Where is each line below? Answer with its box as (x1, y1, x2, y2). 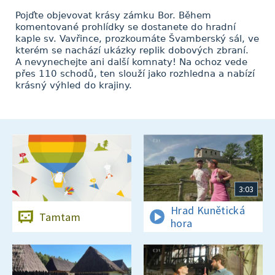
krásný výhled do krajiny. (15, 80, 132, 91)
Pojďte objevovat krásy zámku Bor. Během (15, 10, 211, 21)
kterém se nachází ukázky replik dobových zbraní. (15, 45, 249, 56)
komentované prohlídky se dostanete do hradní (15, 21, 236, 33)
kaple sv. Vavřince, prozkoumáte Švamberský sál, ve (15, 33, 259, 44)
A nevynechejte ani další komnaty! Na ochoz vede (15, 56, 247, 68)
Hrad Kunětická (171, 203, 246, 218)
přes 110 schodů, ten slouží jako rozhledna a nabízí (15, 68, 255, 79)
